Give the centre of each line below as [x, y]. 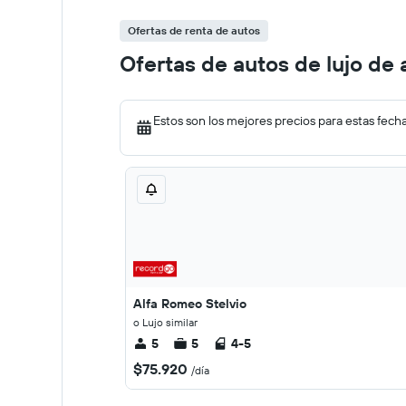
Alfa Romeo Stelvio [190, 304]
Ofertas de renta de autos [194, 30]
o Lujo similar [165, 322]
